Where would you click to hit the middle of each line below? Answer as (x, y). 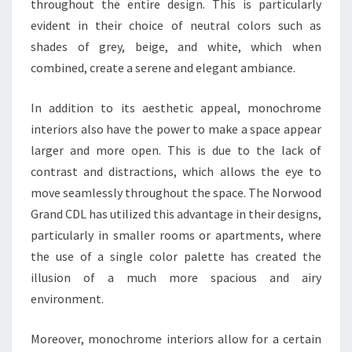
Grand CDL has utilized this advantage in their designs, (176, 214)
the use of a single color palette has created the (176, 257)
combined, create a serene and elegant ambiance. (163, 68)
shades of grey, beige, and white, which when (176, 47)
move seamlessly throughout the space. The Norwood (176, 193)
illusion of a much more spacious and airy (176, 278)
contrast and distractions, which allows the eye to (176, 172)
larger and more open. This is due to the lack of (176, 150)
